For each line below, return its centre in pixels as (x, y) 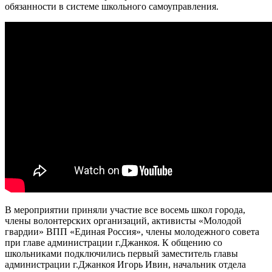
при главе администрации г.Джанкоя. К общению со (114, 242)
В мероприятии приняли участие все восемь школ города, (125, 209)
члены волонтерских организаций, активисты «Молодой (123, 220)
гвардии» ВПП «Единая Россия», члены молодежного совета (132, 231)
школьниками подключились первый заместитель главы (121, 253)
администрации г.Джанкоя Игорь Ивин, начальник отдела (125, 264)
